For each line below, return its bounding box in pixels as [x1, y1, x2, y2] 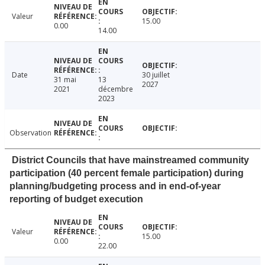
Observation [9, 128, 51, 138]
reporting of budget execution [9, 194, 143, 205]
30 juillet [142, 70, 170, 80]
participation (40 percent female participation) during [9, 168, 244, 179]
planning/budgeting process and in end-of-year [9, 181, 221, 192]
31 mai [53, 75, 76, 85]
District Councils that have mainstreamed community [12, 155, 249, 166]
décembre [98, 84, 133, 95]
